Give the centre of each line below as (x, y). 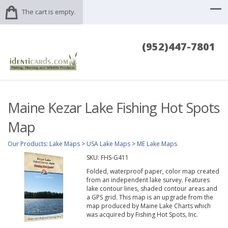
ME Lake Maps (157, 144)
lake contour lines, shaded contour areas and (152, 189)
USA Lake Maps (108, 144)
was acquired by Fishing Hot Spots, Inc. (142, 215)
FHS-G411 (115, 158)
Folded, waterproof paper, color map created (153, 172)
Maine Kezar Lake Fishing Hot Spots (114, 108)
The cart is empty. (49, 12)
